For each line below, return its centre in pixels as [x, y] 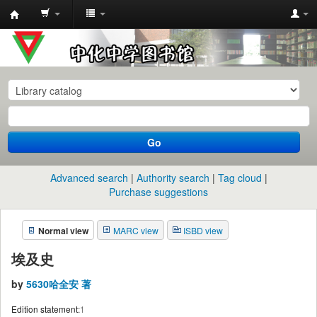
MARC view [136, 230]
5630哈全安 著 [59, 284]
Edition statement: [46, 309]
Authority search [173, 177]
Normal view [63, 230]
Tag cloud [240, 177]
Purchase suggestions [158, 191]
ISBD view [203, 230]
